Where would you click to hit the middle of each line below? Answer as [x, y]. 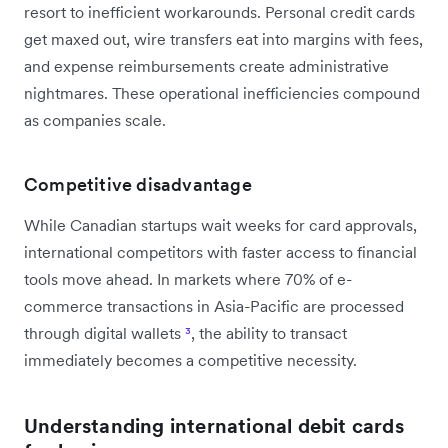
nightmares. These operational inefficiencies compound [222, 92]
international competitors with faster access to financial [220, 251]
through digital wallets [104, 332]
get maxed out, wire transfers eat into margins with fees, [223, 38]
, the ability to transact [269, 332]
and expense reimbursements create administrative [206, 65]
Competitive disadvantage [138, 184]
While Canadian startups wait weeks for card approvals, [220, 224]
